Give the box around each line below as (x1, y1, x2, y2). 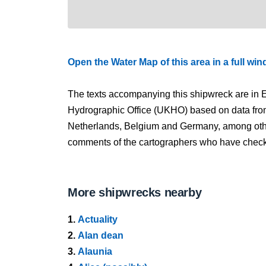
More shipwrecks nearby (68, 186, 202, 199)
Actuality (78, 214, 118, 224)
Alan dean (78, 230, 123, 240)
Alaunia (78, 246, 112, 256)
